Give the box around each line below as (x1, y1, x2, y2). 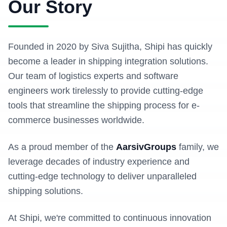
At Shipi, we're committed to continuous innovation (8, 213, 211, 223)
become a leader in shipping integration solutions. (8, 56, 208, 66)
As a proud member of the (8, 142, 116, 152)
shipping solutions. (8, 186, 83, 196)
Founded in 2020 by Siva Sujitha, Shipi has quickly (8, 42, 212, 52)
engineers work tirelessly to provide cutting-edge (8, 86, 203, 96)
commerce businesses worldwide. (8, 115, 144, 125)
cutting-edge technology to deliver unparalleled (8, 171, 197, 181)
